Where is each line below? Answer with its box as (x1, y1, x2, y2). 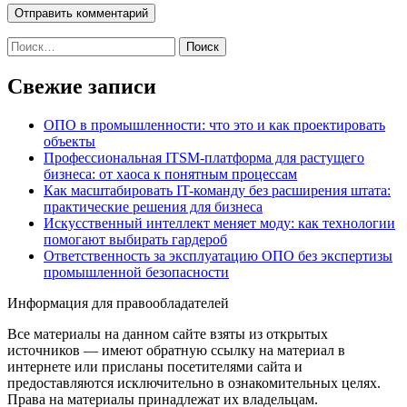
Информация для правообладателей (7, 295, 229, 312)
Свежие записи (7, 74, 156, 99)
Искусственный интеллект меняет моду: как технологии (44, 215, 395, 232)
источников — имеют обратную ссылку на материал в (7, 342, 345, 359)
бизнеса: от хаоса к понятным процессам (44, 166, 297, 183)
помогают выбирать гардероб (44, 232, 227, 248)
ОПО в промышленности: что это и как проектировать (44, 117, 385, 134)
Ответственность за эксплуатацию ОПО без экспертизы (44, 248, 392, 264)
